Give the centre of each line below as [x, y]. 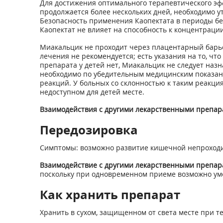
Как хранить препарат [110, 194]
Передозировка [89, 130]
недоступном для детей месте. [92, 92]
